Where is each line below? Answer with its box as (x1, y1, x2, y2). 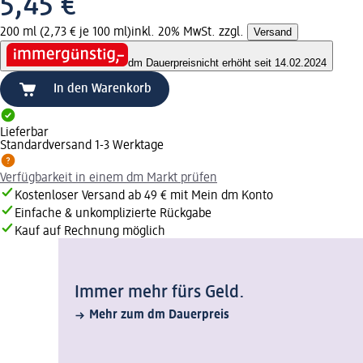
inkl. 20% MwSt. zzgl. (131, 25, 247, 39)
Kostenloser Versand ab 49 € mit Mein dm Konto (15, 190, 273, 203)
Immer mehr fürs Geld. (75, 284, 245, 302)
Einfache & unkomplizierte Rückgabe (15, 207, 211, 221)
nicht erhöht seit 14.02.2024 (196, 57, 327, 70)
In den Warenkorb (53, 83, 152, 96)
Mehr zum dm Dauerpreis (89, 309, 229, 322)
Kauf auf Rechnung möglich (15, 225, 165, 239)
